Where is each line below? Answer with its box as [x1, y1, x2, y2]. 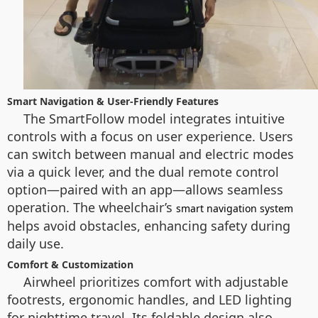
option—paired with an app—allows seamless [7, 181, 283, 198]
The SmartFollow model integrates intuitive [23, 110, 285, 127]
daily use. [7, 235, 64, 252]
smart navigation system [176, 202, 293, 215]
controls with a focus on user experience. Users [7, 128, 293, 145]
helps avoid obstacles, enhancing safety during [7, 217, 290, 234]
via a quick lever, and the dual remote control [7, 163, 279, 180]
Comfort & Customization [7, 258, 133, 271]
